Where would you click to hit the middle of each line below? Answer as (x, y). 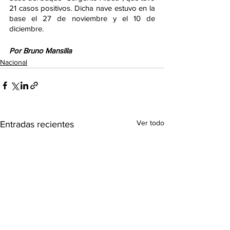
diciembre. (27, 29)
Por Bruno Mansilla (41, 51)
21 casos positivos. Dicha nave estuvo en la (82, 8)
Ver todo (150, 123)
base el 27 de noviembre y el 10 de (82, 18)
